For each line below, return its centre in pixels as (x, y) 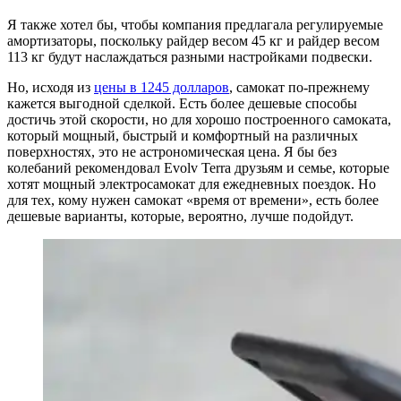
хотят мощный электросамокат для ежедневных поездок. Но (192, 183)
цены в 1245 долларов (162, 87)
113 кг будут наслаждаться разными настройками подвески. (190, 56)
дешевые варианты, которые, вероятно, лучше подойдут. (180, 216)
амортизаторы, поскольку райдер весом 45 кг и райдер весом (193, 40)
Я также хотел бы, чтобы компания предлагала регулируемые (195, 24)
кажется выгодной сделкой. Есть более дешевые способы (182, 103)
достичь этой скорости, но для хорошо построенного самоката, (199, 119)
